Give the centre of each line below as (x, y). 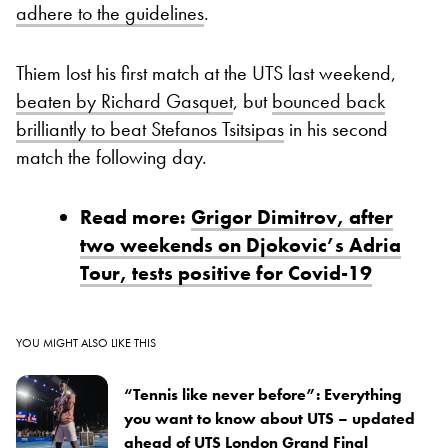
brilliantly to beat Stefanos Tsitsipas (150, 129)
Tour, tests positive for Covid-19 (226, 273)
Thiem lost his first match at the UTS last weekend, (206, 73)
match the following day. (111, 157)
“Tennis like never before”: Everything (263, 395)
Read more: (135, 217)
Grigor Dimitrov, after (292, 217)
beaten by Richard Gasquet (124, 101)
